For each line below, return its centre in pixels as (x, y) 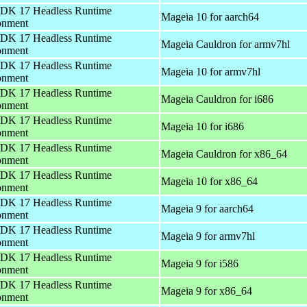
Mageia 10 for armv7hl (211, 71)
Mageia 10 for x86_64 (209, 181)
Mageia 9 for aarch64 (207, 208)
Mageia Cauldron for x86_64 (224, 153)
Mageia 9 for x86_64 (207, 291)
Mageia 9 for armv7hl (208, 236)
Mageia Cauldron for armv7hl (225, 44)
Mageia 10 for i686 (202, 126)
